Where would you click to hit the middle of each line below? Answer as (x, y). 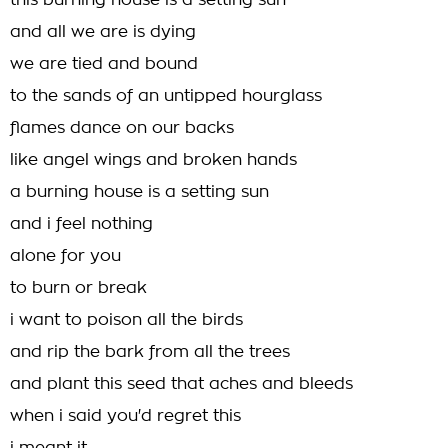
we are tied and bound (104, 64)
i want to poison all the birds (126, 320)
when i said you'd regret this (125, 416)
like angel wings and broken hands (153, 160)
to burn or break (78, 288)
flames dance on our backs (122, 128)
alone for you (65, 256)
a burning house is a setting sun (139, 192)
